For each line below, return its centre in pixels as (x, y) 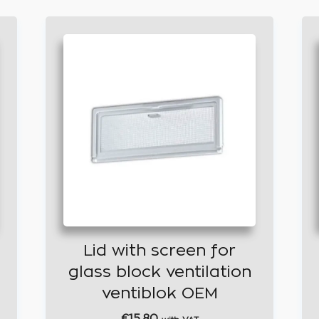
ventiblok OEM (159, 293)
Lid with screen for (159, 250)
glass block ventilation (159, 272)
